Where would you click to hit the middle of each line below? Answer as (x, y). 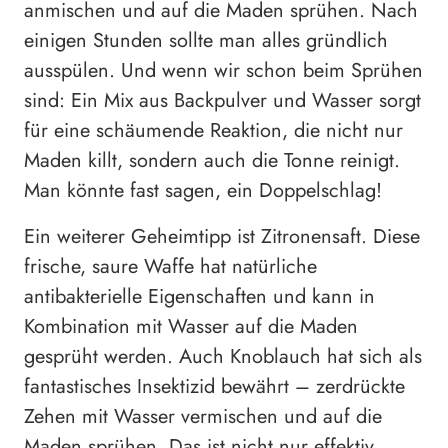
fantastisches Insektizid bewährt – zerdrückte (214, 387)
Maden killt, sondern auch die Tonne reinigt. (212, 161)
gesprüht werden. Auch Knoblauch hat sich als (223, 357)
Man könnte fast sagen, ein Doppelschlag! (203, 191)
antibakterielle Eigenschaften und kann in (199, 297)
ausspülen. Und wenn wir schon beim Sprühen (223, 71)
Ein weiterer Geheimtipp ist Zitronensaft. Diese (222, 237)
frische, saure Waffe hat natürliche (170, 267)
